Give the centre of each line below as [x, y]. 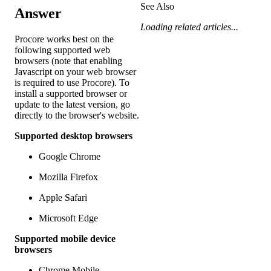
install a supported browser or [71, 93]
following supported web [62, 50]
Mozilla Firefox [68, 177]
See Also [157, 7]
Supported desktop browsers [73, 135]
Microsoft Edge [68, 218]
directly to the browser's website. [77, 115]
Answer [38, 13]
